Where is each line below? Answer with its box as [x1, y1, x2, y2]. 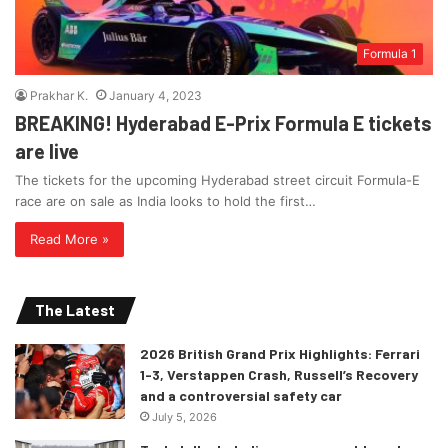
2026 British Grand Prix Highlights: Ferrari [140, 345, 420, 363]
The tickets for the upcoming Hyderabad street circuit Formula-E [15, 172, 420, 189]
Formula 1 [363, 46, 417, 62]
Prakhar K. [30, 88, 88, 104]
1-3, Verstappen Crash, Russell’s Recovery [140, 366, 418, 384]
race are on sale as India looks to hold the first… [15, 193, 316, 210]
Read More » [30, 231, 109, 248]
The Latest [35, 301, 115, 320]
